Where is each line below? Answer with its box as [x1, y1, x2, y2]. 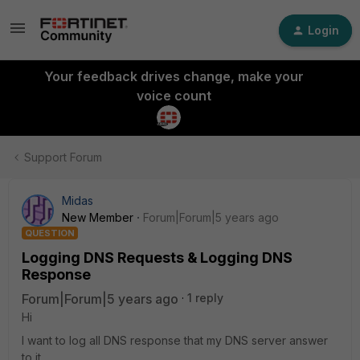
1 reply [187, 291, 223, 305]
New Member [62, 211, 133, 224]
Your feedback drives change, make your [43, 68, 304, 84]
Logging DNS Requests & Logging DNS [22, 249, 292, 266]
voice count [136, 88, 211, 104]
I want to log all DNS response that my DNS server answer [22, 333, 328, 347]
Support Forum [24, 150, 102, 164]
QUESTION [25, 227, 75, 239]
